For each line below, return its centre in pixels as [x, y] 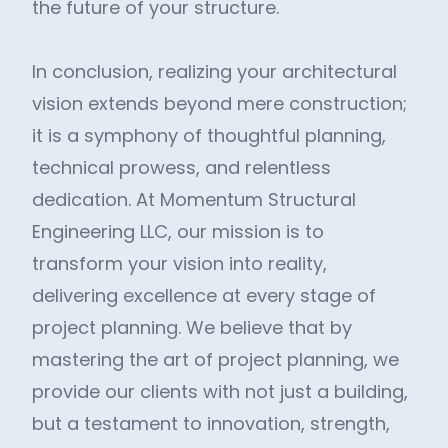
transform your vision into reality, [179, 263]
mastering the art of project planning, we [215, 359]
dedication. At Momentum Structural [194, 199]
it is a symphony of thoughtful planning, [209, 135]
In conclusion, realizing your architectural [214, 71]
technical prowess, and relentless [181, 167]
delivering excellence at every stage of [204, 295]
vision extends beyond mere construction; [219, 103]
